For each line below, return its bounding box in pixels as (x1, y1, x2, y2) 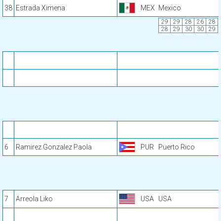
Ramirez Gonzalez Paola (16, 143, 92, 151)
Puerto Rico (158, 143, 195, 151)
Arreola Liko (16, 195, 53, 203)
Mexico (158, 4, 181, 12)
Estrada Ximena (16, 4, 65, 12)
